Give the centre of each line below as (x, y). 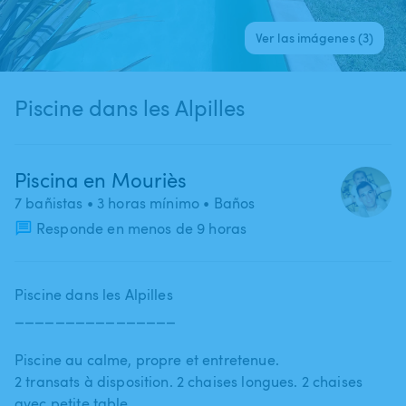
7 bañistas (49, 203)
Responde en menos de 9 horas (142, 228)
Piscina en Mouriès (101, 179)
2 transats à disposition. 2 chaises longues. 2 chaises (189, 381)
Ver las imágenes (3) (314, 37)
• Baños (227, 203)
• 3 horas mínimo (141, 203)
